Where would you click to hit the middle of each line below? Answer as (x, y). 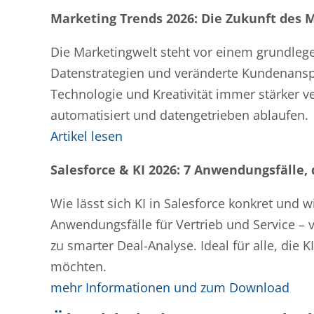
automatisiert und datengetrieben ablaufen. (179, 115)
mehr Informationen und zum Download (170, 287)
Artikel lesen (87, 136)
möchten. (78, 266)
